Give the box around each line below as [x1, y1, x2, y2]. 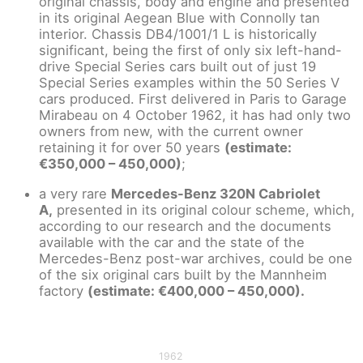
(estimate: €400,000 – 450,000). [88, 282, 305, 299]
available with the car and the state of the [39, 233, 305, 250]
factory [39, 282, 88, 299]
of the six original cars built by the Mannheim [39, 266, 327, 283]
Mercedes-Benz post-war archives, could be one [39, 250, 352, 267]
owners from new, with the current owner [39, 123, 303, 140]
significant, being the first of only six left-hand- [39, 42, 342, 59]
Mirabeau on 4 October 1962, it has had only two [39, 107, 351, 124]
